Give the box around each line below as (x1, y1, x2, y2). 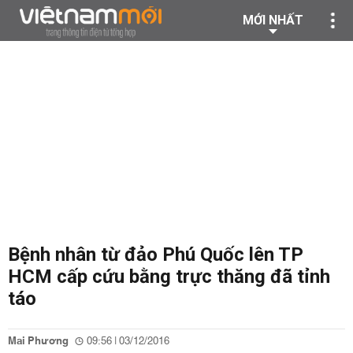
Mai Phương (8, 332, 69, 351)
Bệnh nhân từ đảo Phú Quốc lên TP (8, 243, 303, 266)
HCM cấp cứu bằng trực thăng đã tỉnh (8, 266, 330, 288)
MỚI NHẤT (243, 13, 303, 28)
